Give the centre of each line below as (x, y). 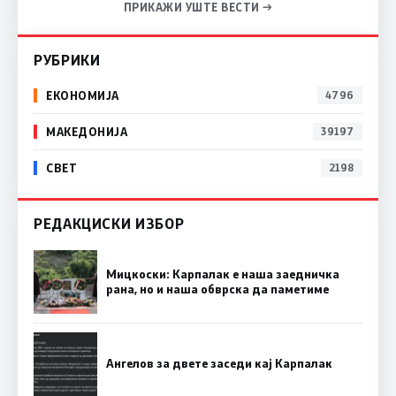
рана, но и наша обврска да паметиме (217, 289)
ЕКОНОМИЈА (83, 95)
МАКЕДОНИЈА (87, 132)
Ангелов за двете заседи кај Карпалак (219, 364)
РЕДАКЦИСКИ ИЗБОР (109, 223)
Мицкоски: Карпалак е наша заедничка (223, 274)
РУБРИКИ (67, 59)
